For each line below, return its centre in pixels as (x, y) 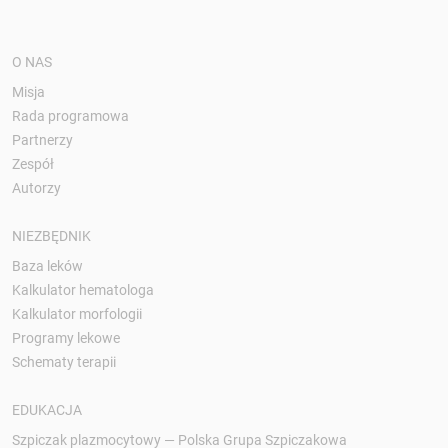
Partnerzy (42, 139)
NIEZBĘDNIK (51, 235)
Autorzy (36, 187)
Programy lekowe (66, 337)
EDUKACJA (47, 409)
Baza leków (47, 265)
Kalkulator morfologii (77, 313)
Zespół (33, 163)
